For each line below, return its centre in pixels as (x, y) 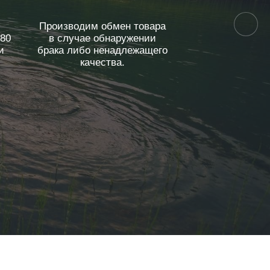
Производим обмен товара (102, 26)
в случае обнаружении (102, 38)
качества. (102, 62)
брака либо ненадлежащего (102, 50)
